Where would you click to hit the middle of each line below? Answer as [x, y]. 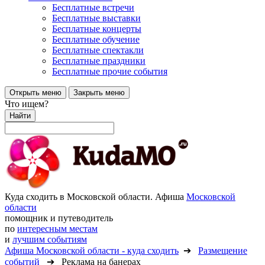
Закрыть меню [99, 93]
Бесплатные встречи [93, 7]
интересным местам [57, 229]
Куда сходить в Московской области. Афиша [96, 197]
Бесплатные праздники [99, 61]
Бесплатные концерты [97, 29]
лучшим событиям [50, 239]
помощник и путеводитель [59, 218]
